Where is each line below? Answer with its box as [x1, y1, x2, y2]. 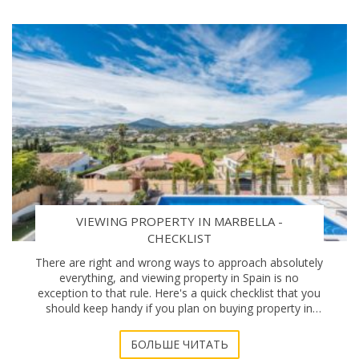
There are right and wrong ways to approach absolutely [35, 255, 324, 271]
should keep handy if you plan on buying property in [46, 301, 313, 317]
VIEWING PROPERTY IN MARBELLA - [75, 213, 283, 230]
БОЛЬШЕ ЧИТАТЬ [130, 336, 228, 352]
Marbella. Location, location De [148, 316, 261, 332]
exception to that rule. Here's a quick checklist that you [38, 285, 321, 301]
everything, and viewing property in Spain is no [59, 270, 300, 286]
